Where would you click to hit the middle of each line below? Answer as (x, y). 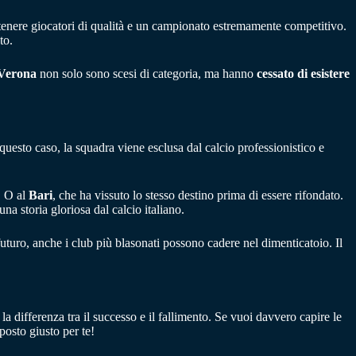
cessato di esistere (303, 74)
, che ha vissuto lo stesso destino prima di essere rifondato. (198, 195)
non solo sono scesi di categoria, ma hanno (147, 74)
